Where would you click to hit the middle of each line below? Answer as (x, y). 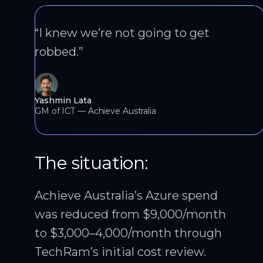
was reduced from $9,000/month (130, 214)
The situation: (92, 163)
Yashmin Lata (63, 100)
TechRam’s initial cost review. (120, 252)
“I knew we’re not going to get (122, 33)
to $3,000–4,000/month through (128, 233)
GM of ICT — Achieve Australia (95, 111)
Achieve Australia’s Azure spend (126, 195)
